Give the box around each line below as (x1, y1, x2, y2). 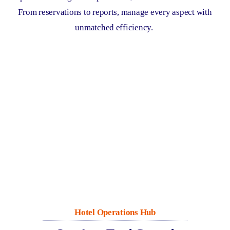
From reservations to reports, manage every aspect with (18, 7, 212, 17)
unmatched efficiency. (75, 22, 153, 32)
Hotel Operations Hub (74, 207, 156, 217)
